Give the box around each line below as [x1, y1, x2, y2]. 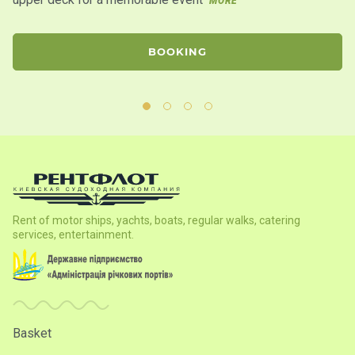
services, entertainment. [13, 227, 134, 241]
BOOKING [147, 44, 208, 58]
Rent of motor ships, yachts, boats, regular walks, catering [13, 213, 300, 227]
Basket [13, 325, 52, 341]
